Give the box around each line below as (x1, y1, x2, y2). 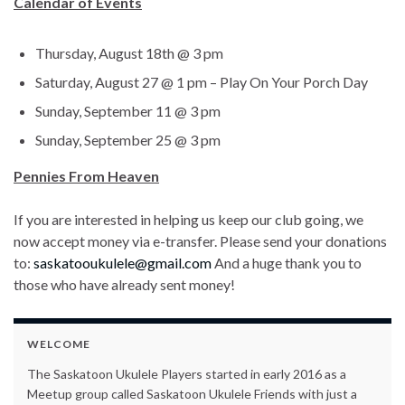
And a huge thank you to (212, 253, 362, 271)
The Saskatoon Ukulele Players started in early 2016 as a (27, 365, 346, 381)
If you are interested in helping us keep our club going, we (14, 210, 363, 228)
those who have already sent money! (14, 275, 235, 293)
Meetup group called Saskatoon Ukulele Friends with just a (27, 385, 357, 401)
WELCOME (27, 336, 90, 351)
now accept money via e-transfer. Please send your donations (14, 231, 387, 250)
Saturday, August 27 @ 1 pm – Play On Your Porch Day (35, 72, 368, 90)
